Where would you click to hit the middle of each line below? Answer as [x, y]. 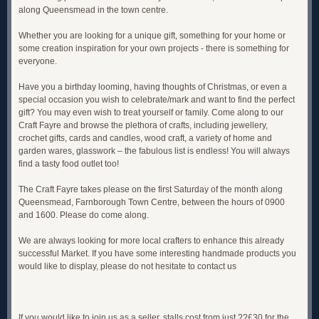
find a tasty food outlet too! [69, 164]
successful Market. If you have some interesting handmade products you [157, 253]
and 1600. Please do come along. [84, 215]
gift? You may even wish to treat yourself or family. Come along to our [151, 113]
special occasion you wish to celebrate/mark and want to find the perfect [157, 100]
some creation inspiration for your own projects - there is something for [154, 48]
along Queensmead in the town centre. [93, 10]
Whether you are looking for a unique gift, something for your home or [152, 36]
